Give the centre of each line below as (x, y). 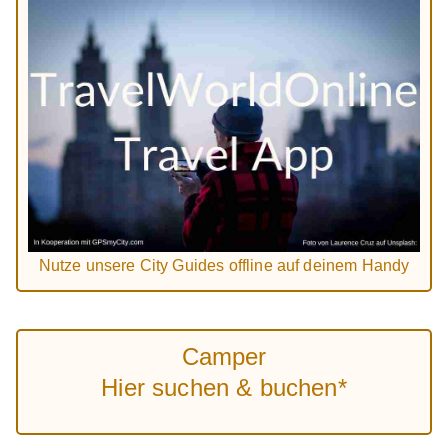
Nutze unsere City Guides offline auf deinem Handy (224, 265)
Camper (224, 357)
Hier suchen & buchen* (224, 388)
